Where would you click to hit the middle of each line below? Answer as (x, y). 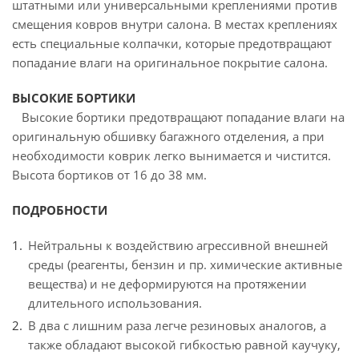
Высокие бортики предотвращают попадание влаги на (178, 117)
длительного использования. (117, 303)
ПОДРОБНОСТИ (60, 210)
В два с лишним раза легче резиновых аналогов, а (177, 325)
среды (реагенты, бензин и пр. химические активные (185, 264)
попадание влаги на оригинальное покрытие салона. (170, 63)
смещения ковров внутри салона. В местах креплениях (175, 24)
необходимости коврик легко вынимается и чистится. (171, 155)
